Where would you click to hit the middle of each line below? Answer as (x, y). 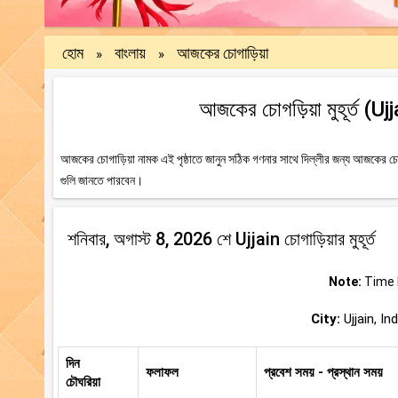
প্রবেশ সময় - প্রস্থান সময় (323, 373)
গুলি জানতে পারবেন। (102, 181)
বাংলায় (130, 53)
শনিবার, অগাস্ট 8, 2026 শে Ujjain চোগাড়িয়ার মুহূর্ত (221, 239)
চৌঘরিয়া (83, 382)
